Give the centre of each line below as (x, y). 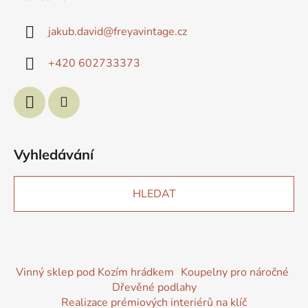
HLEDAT (154, 194)
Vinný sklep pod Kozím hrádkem (95, 273)
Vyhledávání (54, 155)
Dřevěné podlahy (154, 288)
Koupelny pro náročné (235, 273)
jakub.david (76, 32)
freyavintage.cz (150, 32)
